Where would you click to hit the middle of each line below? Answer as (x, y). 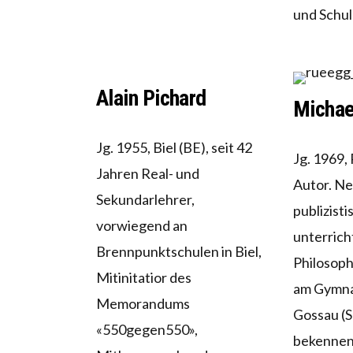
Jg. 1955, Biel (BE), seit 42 (174, 148)
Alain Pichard (151, 98)
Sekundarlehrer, (145, 200)
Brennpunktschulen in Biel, (179, 252)
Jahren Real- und (148, 174)
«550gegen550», (147, 330)
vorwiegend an (142, 226)
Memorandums (143, 304)
